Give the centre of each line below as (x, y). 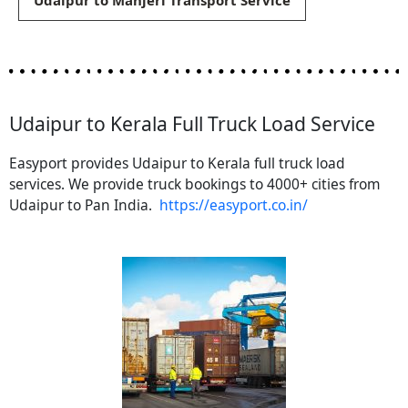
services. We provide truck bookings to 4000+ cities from (195, 184)
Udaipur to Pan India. (84, 205)
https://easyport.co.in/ (234, 205)
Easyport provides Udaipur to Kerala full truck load (177, 163)
